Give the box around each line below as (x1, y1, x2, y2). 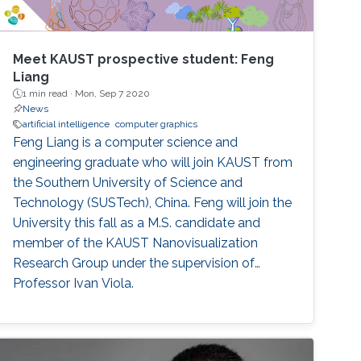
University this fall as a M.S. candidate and (13, 215, 261, 231)
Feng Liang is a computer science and (13, 135, 239, 151)
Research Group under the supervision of (13, 255, 255, 272)
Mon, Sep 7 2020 (75, 88, 151, 100)
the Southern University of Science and (13, 175, 243, 191)
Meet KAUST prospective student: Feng (13, 52, 275, 68)
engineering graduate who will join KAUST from (13, 155, 293, 171)
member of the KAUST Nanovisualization (13, 235, 259, 251)
